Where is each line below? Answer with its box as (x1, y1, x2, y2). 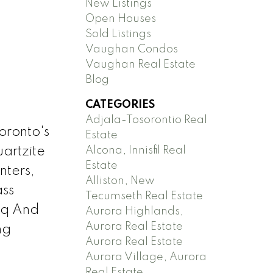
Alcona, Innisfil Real (85, 144, 186, 156)
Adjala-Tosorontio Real (85, 114, 208, 126)
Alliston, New (85, 175, 155, 186)
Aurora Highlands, (85, 205, 184, 217)
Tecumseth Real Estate (85, 190, 204, 202)
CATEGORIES (85, 99, 155, 110)
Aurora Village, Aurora (85, 251, 207, 263)
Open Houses (85, 13, 157, 24)
